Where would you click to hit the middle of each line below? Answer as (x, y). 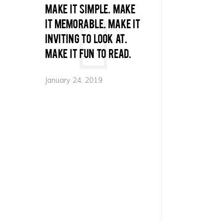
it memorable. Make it (93, 23)
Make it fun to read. (88, 53)
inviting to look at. (86, 38)
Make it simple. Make (90, 8)
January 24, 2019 (74, 80)
